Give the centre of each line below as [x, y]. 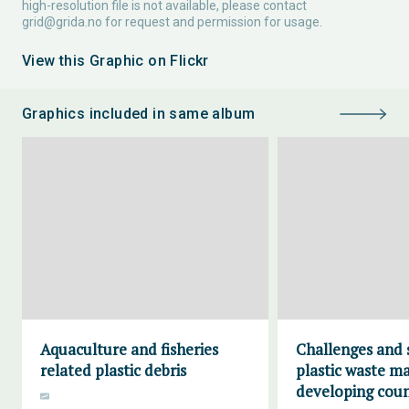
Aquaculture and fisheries [129, 349]
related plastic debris [113, 370]
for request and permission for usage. [212, 22]
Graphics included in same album [139, 114]
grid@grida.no [62, 22]
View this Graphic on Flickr [115, 61]
